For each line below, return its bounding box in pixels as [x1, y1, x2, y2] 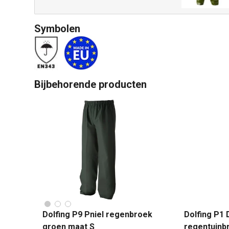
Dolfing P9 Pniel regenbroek [42, 210, 152, 219]
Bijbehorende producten [34, 78, 147, 90]
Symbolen [34, 22, 80, 35]
